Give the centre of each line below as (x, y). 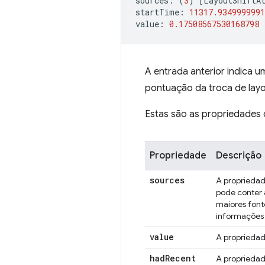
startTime (157, 12)
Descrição (239, 156)
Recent (180, 258)
